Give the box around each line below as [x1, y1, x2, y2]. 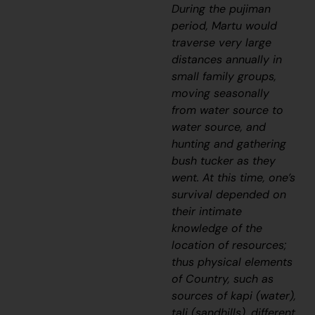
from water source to [172, 103, 284, 118]
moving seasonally [172, 86, 270, 101]
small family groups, [172, 69, 277, 84]
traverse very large [172, 35, 272, 51]
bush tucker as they [172, 153, 276, 169]
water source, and [172, 120, 266, 135]
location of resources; [172, 238, 287, 253]
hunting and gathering [172, 136, 287, 152]
